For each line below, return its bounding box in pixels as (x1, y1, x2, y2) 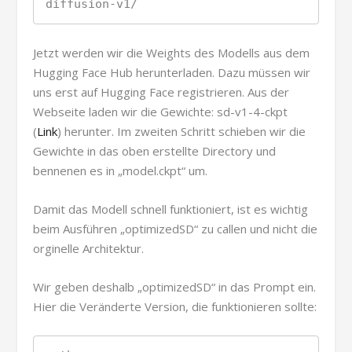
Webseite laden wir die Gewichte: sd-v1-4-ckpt (33, 103, 288, 119)
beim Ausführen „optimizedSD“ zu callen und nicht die (33, 220, 318, 236)
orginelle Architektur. (33, 240, 145, 256)
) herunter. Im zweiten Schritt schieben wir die (57, 123, 306, 139)
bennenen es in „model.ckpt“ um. (33, 162, 208, 178)
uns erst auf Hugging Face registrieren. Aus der (33, 83, 290, 100)
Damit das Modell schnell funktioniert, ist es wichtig (33, 200, 309, 217)
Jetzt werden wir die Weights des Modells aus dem (33, 44, 310, 60)
